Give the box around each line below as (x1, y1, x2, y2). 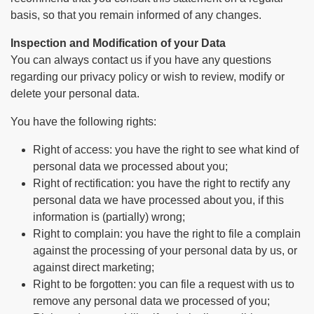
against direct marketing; (33, 261, 154, 273)
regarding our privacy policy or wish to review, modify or (11, 71, 285, 83)
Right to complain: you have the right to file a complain (33, 228, 301, 240)
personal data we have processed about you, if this (33, 194, 284, 206)
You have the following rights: (11, 116, 156, 128)
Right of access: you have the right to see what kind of (33, 144, 299, 156)
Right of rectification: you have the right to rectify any (33, 177, 290, 189)
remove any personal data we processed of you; (33, 295, 270, 307)
